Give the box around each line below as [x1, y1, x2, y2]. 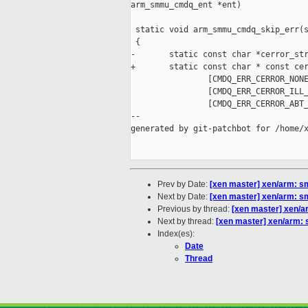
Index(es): [157, 229, 195, 239]
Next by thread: [157, 217, 216, 227]
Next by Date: [157, 192, 210, 202]
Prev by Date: [157, 179, 210, 190]
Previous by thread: [157, 204, 232, 214]
